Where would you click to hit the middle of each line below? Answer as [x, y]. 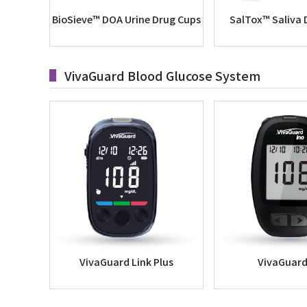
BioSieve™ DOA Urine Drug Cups [126, 19]
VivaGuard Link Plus [126, 261]
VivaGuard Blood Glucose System [162, 75]
